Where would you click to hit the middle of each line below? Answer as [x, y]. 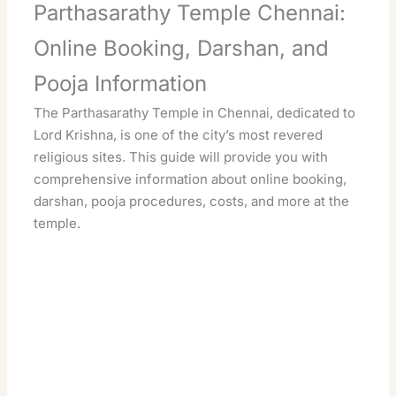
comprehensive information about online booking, [190, 179]
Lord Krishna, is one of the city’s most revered [179, 135]
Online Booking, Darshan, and [182, 49]
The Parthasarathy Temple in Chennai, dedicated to [195, 113]
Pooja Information [121, 84]
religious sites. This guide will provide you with [181, 157]
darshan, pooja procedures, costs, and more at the [192, 202]
